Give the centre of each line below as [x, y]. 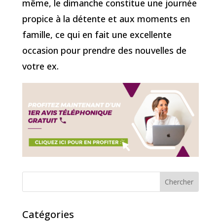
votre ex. [40, 66]
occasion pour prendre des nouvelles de [104, 50]
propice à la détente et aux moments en [106, 18]
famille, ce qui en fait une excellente [97, 34]
